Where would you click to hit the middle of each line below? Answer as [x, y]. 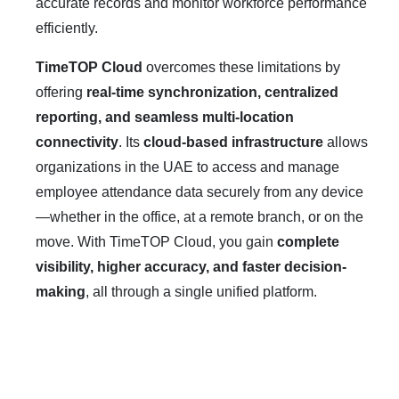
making [60, 291]
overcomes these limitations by [241, 67]
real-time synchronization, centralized [212, 92]
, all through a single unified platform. [201, 291]
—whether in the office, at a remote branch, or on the [199, 216]
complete [308, 241]
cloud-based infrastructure [233, 142]
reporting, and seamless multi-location [164, 117]
